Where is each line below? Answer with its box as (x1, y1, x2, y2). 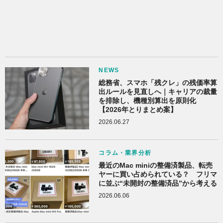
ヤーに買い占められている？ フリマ (99, 170, 218, 179)
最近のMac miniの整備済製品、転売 (99, 161, 213, 170)
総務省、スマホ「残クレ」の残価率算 (99, 78, 218, 87)
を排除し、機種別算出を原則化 (99, 96, 197, 105)
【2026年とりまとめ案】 (99, 105, 178, 113)
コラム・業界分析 (99, 149, 151, 157)
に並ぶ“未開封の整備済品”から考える (99, 179, 218, 188)
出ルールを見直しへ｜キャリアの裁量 (99, 87, 218, 96)
